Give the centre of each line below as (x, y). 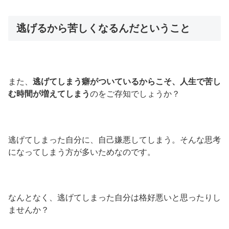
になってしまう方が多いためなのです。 (82, 152)
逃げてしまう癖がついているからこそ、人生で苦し (127, 81)
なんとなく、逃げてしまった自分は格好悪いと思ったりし (114, 198)
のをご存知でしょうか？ (135, 94)
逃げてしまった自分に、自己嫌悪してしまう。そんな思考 (114, 140)
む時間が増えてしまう (49, 94)
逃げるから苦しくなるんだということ (103, 28)
